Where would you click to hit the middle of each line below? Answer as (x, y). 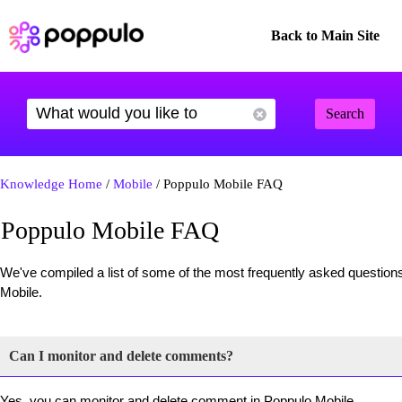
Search (345, 114)
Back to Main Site (325, 35)
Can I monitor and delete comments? (121, 356)
